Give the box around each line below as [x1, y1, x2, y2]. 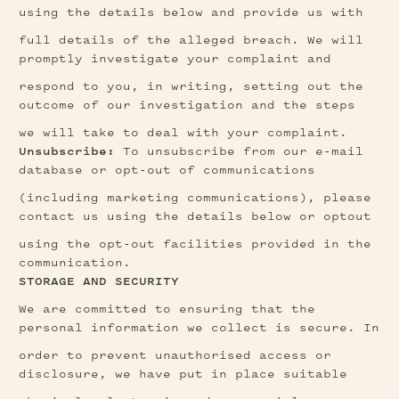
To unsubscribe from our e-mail [123, 146, 364, 158]
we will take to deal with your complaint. [19, 127, 348, 139]
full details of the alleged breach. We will [19, 35, 364, 46]
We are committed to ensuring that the [19, 304, 316, 315]
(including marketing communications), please [19, 192, 372, 204]
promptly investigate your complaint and [19, 53, 332, 65]
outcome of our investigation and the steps [19, 100, 356, 111]
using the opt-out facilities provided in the [19, 239, 372, 250]
